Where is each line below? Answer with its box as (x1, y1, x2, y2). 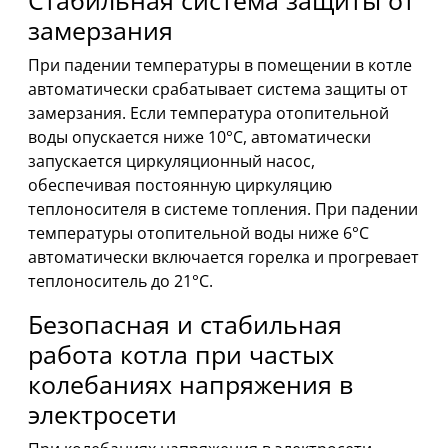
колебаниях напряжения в (28, 367, 353, 402)
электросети (28, 397, 177, 432)
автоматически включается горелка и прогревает (28, 246, 419, 269)
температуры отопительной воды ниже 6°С (28, 222, 369, 245)
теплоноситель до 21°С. (28, 270, 213, 293)
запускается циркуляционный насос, (28, 150, 315, 173)
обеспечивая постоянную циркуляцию (28, 174, 332, 197)
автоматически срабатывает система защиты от (28, 78, 408, 101)
